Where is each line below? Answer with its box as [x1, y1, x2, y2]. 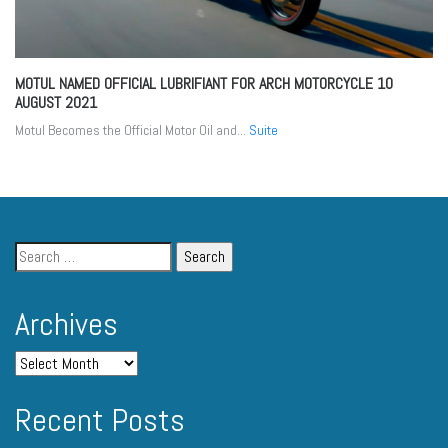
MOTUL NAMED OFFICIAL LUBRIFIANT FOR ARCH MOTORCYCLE [15, 73, 377, 95]
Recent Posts [15, 400, 185, 441]
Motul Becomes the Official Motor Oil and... [15, 121, 249, 140]
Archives [15, 304, 118, 345]
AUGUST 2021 [15, 92, 97, 114]
